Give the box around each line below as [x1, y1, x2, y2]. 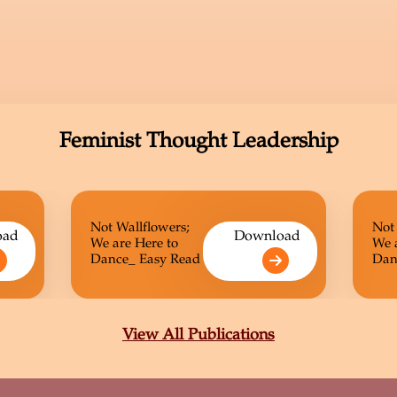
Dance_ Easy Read [90, 253, 200, 267]
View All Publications [122, 327, 275, 344]
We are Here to [90, 237, 178, 251]
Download [233, 229, 300, 245]
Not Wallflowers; [90, 221, 190, 235]
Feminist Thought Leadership [58, 131, 339, 153]
